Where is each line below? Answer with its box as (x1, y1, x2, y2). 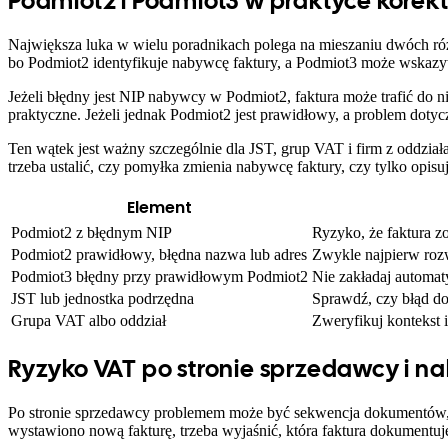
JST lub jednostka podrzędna (11, 289, 194, 307)
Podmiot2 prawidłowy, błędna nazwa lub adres (11, 245, 307, 263)
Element (127, 195, 192, 219)
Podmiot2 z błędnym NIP (11, 223, 172, 241)
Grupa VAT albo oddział (11, 311, 166, 329)
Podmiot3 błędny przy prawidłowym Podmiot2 (11, 267, 308, 285)
